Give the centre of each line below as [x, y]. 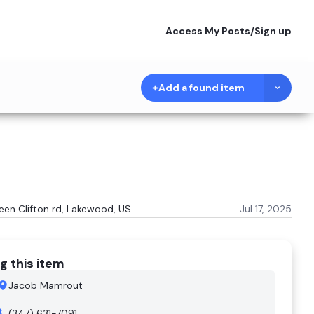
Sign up [273, 31]
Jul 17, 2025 [266, 209]
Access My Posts [208, 31]
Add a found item [202, 88]
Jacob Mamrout [46, 285]
